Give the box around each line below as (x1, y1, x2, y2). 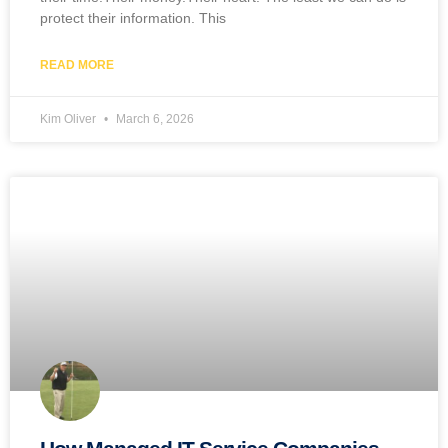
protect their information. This (40, 10, 226, 27)
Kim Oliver (40, 112, 99, 127)
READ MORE (40, 58, 114, 73)
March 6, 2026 (113, 112, 194, 127)
